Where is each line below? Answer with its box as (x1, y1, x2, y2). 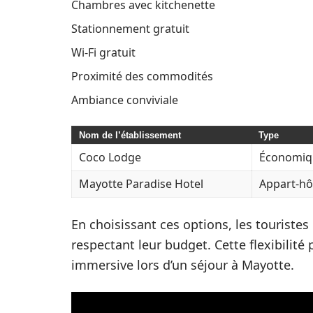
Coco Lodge (79, 150, 141, 166)
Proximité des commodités (71, 68, 213, 85)
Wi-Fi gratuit (71, 45, 136, 61)
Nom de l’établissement (79, 130, 181, 141)
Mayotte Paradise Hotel (79, 176, 203, 192)
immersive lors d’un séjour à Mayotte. (71, 256, 294, 274)
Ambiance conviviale (71, 92, 178, 108)
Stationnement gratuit (71, 21, 189, 37)
